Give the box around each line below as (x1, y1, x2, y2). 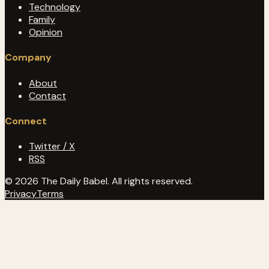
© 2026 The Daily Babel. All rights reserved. (5, 175, 193, 188)
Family (29, 13, 55, 26)
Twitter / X (29, 140, 75, 153)
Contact (29, 89, 66, 102)
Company (5, 51, 52, 64)
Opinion (29, 26, 62, 39)
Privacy (5, 187, 37, 201)
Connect (5, 114, 47, 127)
